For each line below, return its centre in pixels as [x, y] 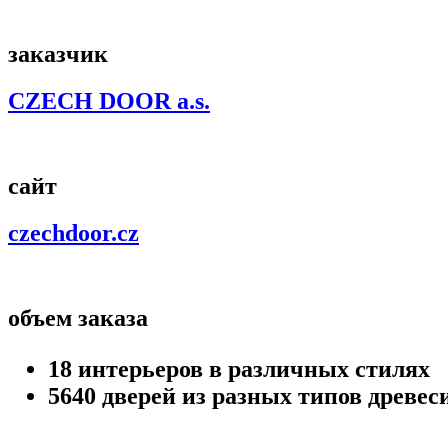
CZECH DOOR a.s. [109, 101]
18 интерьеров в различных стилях [239, 368]
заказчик [58, 54]
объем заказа [78, 317]
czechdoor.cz [73, 232]
